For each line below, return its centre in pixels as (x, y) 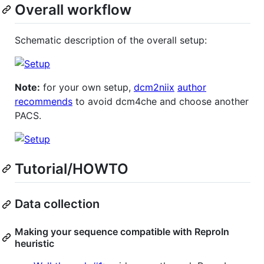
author (192, 87)
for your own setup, (87, 87)
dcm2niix (154, 87)
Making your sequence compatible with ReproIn (122, 232)
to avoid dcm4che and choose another (161, 101)
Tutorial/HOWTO (72, 169)
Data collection (57, 204)
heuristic (34, 244)
